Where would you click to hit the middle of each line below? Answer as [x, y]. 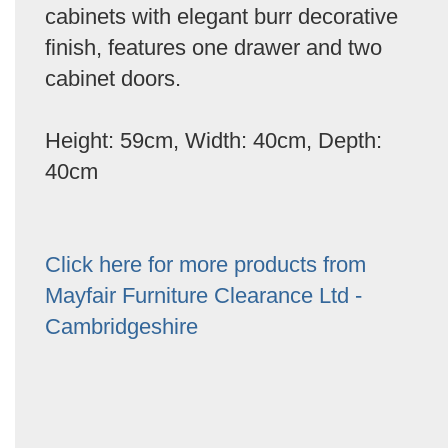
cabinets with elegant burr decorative [221, 16]
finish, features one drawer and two [213, 47]
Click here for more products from [205, 264]
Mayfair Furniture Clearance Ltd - [203, 295]
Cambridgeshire [121, 326]
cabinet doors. [113, 78]
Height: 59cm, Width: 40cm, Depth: [213, 140]
